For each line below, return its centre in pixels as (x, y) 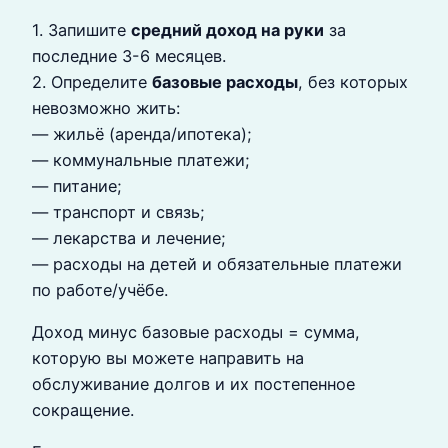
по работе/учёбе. (100, 289)
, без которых (353, 81)
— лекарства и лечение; (129, 237)
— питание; (77, 185)
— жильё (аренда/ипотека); (142, 133)
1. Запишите (81, 29)
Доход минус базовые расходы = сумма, (196, 332)
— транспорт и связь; (118, 211)
